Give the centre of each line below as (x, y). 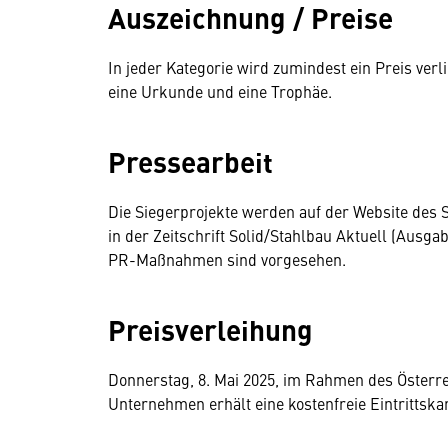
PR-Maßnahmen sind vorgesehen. (227, 259)
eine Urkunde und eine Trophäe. (220, 91)
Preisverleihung (210, 329)
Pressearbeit (190, 161)
